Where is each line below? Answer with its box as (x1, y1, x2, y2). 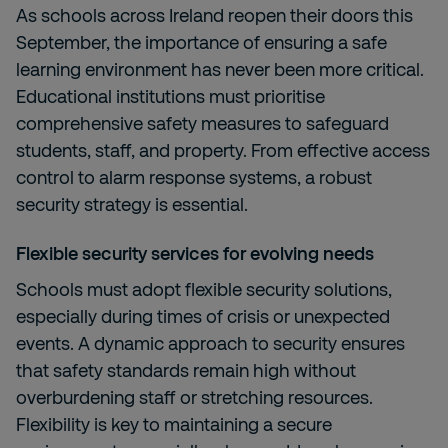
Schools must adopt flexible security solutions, (16, 278, 392, 300)
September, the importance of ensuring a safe (16, 31, 387, 53)
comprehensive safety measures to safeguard (16, 112, 389, 134)
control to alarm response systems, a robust (16, 166, 372, 188)
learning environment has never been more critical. (16, 58, 424, 80)
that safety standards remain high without (16, 359, 356, 381)
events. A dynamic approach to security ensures (16, 332, 405, 354)
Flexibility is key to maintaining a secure (16, 413, 332, 435)
